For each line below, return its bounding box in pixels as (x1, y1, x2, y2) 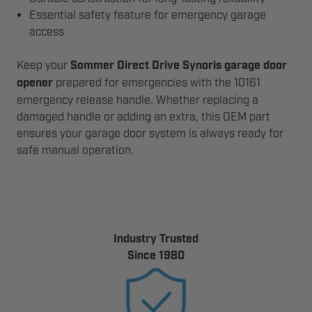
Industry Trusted (114, 232, 198, 247)
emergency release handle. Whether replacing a (17, 93, 258, 107)
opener (17, 76, 53, 91)
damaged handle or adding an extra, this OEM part (17, 110, 270, 124)
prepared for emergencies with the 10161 (53, 76, 260, 90)
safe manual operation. (17, 143, 134, 157)
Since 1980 (127, 249, 185, 263)
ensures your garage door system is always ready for (17, 127, 283, 141)
